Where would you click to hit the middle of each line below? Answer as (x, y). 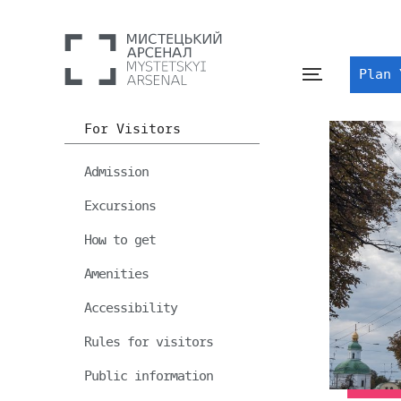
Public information (149, 376)
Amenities (116, 274)
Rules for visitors (149, 342)
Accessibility (131, 308)
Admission (116, 172)
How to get (120, 240)
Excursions (120, 206)
